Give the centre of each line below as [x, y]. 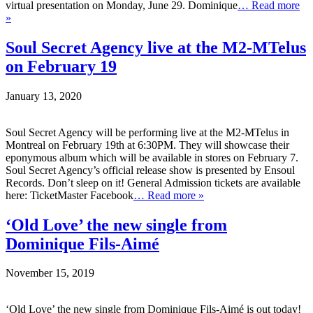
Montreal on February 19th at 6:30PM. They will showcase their [147, 145]
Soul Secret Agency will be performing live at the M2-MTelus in [147, 132]
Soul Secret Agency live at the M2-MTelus [156, 47]
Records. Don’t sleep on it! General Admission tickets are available [153, 182]
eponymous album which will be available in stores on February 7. [152, 157]
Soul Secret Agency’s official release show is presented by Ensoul [150, 170]
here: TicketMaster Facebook [70, 195]
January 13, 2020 [44, 96]
